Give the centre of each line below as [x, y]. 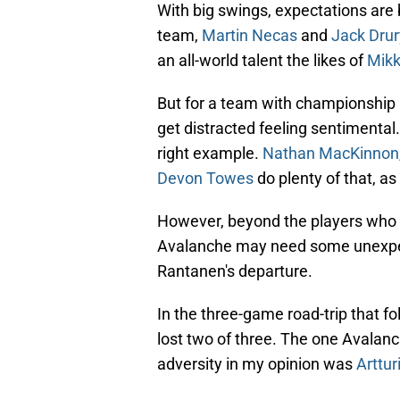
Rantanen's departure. [235, 271]
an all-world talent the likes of [262, 61]
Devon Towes [205, 179]
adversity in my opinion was [257, 364]
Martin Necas [250, 36]
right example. [210, 154]
